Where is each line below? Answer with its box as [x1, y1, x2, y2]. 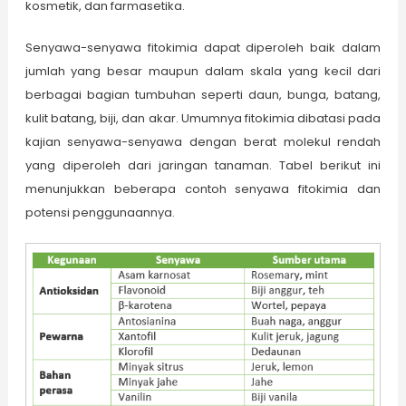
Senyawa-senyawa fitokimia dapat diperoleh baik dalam [24, 39, 382, 57]
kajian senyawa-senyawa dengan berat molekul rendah [24, 133, 382, 151]
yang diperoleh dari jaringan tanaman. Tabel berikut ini [24, 157, 382, 175]
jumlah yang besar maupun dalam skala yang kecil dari [24, 63, 382, 81]
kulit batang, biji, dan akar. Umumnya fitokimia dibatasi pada [24, 110, 382, 128]
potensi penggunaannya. [24, 204, 175, 222]
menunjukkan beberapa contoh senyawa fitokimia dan [24, 180, 382, 198]
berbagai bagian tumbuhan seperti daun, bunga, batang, [24, 86, 382, 104]
